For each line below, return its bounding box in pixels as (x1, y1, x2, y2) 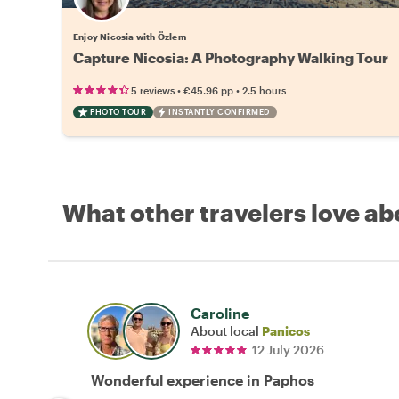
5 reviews (131, 84, 175, 96)
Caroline (191, 304, 249, 322)
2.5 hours (242, 84, 286, 96)
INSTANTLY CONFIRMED (168, 106, 270, 117)
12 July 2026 (252, 341, 324, 357)
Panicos (262, 322, 310, 338)
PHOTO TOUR (90, 106, 146, 117)
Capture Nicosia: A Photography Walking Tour (73, 48, 388, 66)
